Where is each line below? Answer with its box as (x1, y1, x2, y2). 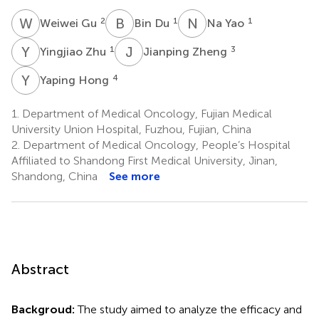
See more (109, 169, 160, 183)
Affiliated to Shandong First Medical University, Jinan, (11, 153, 278, 167)
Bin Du (134, 16, 172, 30)
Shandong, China (11, 169, 98, 183)
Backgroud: (11, 302, 78, 316)
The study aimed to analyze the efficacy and (78, 302, 302, 316)
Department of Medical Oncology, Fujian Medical (19, 106, 272, 120)
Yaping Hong (40, 73, 112, 87)
